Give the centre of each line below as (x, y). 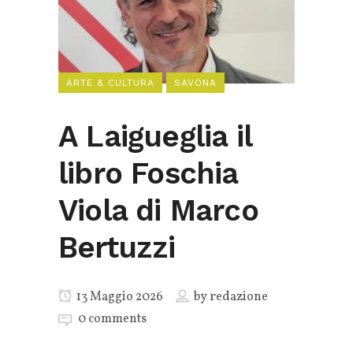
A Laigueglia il (155, 136)
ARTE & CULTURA (110, 82)
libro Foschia (148, 173)
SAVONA (195, 82)
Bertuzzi (117, 247)
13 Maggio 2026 (119, 297)
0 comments (112, 319)
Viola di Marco (158, 210)
